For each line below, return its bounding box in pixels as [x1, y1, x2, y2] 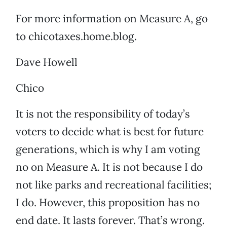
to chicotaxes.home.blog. [16, 29, 137, 44]
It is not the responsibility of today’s [16, 107, 190, 121]
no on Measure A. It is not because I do [16, 160, 203, 174]
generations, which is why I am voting [16, 142, 200, 157]
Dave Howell [16, 55, 78, 69]
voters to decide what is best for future [16, 125, 204, 139]
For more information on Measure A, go [16, 12, 208, 26]
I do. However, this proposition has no [16, 196, 200, 210]
